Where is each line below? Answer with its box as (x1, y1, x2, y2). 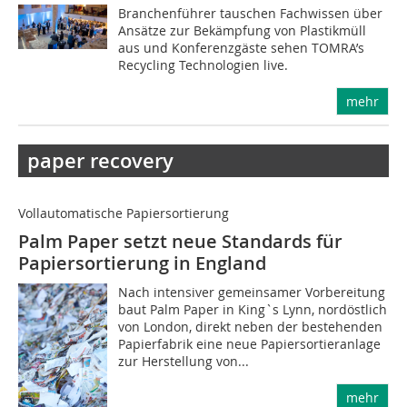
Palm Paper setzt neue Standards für (18, 229, 342, 253)
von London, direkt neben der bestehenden (118, 318, 383, 335)
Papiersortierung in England (18, 251, 266, 275)
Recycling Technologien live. (118, 56, 289, 74)
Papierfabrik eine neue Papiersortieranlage (118, 335, 382, 352)
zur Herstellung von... (118, 352, 250, 370)
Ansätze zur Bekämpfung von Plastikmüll (118, 22, 367, 39)
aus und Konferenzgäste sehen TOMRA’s (118, 39, 365, 56)
